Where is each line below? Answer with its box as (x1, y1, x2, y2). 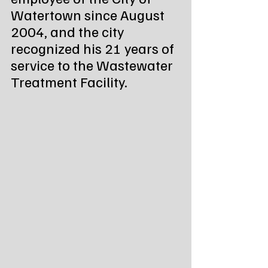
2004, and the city (11, 22, 127, 40)
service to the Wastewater (11, 55, 176, 74)
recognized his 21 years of (11, 38, 177, 57)
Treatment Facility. (11, 72, 127, 90)
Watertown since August (11, 5, 167, 23)
